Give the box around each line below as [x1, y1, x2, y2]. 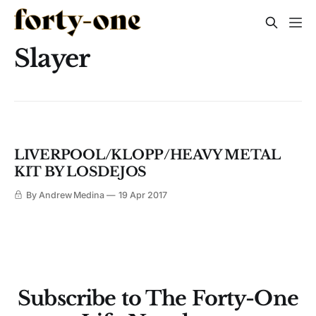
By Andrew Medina [25, 190, 105, 201]
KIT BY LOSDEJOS [14, 164, 147, 181]
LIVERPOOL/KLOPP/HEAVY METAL [14, 147, 280, 164]
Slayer [14, 43, 90, 73]
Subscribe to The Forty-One [18, 286, 298, 312]
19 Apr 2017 [119, 190, 167, 201]
